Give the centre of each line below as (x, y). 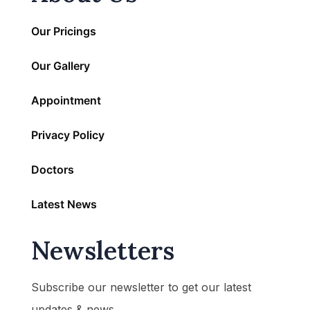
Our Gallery (61, 65)
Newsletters (103, 250)
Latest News (64, 204)
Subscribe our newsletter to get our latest (141, 287)
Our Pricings (64, 31)
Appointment (66, 100)
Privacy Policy (68, 135)
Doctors (53, 169)
